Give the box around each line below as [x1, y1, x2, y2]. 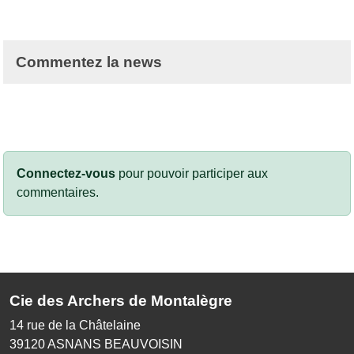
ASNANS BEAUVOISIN [47, 337, 183, 351]
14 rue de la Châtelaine [9, 318, 141, 332]
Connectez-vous [17, 166, 115, 180]
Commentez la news [16, 53, 162, 70]
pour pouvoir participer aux [115, 166, 268, 180]
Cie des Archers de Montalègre [9, 292, 232, 309]
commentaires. [17, 185, 99, 199]
